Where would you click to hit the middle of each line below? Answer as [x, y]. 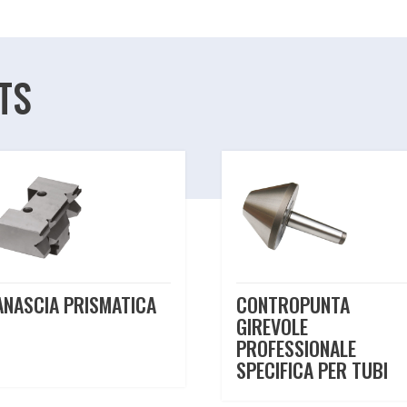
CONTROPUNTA [293, 305]
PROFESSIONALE [297, 348]
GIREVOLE [273, 327]
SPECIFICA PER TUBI [313, 370]
